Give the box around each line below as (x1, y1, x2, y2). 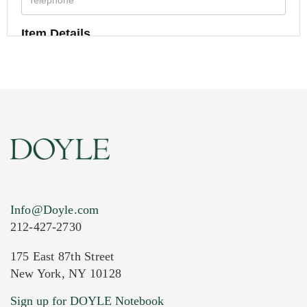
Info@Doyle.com (10, 202, 99, 217)
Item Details (21, 27, 90, 40)
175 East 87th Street (10, 249, 114, 263)
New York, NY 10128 (10, 266, 121, 280)
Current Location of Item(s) (21, 269, 180, 282)
